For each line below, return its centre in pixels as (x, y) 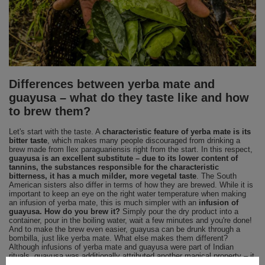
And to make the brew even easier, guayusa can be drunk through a (125, 230)
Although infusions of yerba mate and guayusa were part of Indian (121, 247)
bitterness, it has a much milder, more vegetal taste (103, 176)
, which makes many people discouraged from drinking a (144, 141)
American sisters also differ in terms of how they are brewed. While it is (131, 185)
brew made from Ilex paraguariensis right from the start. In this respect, (131, 150)
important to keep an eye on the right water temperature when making (127, 194)
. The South (216, 176)
